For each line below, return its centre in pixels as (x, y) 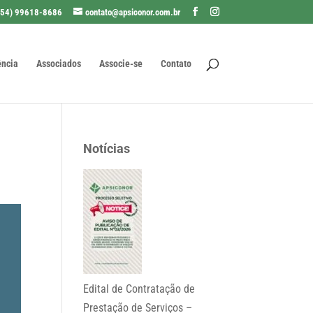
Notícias (107, 148)
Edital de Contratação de (139, 289)
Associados (58, 63)
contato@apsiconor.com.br (132, 12)
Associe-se (121, 63)
